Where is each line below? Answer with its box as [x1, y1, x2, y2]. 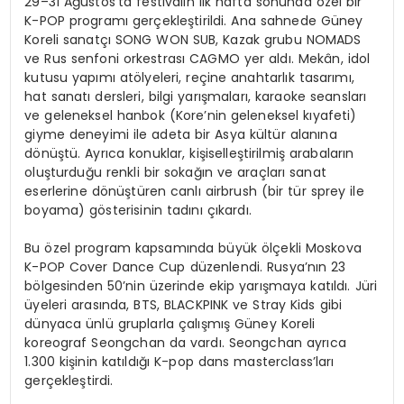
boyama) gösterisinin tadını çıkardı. [24, 200, 252, 219]
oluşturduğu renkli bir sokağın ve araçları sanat [24, 162, 326, 181]
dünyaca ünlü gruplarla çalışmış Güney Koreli [24, 314, 316, 333]
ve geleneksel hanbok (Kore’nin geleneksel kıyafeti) [24, 106, 357, 124]
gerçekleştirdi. [24, 371, 114, 390]
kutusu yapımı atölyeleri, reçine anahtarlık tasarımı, [24, 68, 354, 87]
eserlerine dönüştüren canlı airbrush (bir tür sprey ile [24, 181, 364, 200]
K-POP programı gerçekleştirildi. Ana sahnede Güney [24, 11, 363, 30]
